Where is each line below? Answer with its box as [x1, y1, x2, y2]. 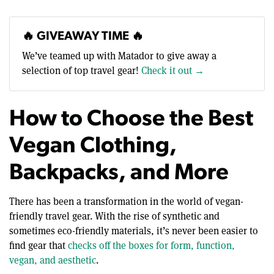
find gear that [9, 239, 68, 253]
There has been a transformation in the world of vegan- [9, 195, 243, 209]
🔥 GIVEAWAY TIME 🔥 [22, 31, 144, 43]
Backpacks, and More [9, 162, 229, 185]
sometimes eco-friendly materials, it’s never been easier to [9, 224, 258, 238]
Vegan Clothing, [9, 135, 177, 158]
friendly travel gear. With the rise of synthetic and [9, 210, 220, 223]
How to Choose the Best [9, 108, 253, 131]
